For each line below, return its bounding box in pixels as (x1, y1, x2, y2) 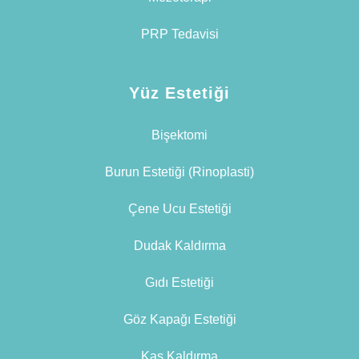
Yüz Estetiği (129, 84, 230, 103)
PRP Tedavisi (140, 27, 219, 42)
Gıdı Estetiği (145, 276, 214, 290)
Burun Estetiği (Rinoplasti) (105, 165, 254, 179)
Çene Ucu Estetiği (127, 202, 232, 216)
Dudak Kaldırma (133, 239, 226, 253)
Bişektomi (151, 128, 208, 143)
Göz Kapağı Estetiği (123, 313, 236, 327)
